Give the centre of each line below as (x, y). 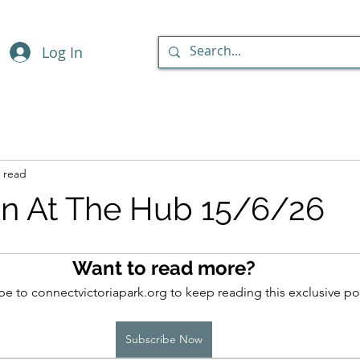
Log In (63, 52)
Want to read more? (164, 268)
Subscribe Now (164, 340)
